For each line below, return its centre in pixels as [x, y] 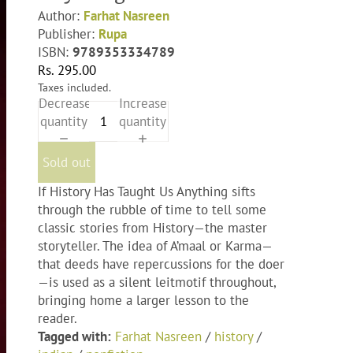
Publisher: [68, 33]
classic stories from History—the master [152, 228]
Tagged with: [74, 337]
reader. [58, 319]
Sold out [67, 162]
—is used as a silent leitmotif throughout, [157, 282]
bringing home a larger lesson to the [143, 301]
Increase [143, 103]
